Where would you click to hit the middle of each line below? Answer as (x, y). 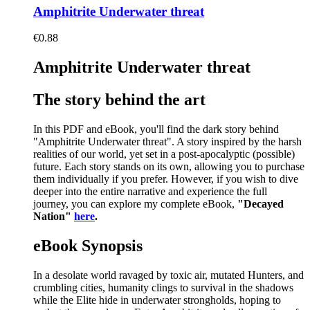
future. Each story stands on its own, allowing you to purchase (169, 166)
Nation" (54, 216)
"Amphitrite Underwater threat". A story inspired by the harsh (167, 142)
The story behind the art (119, 100)
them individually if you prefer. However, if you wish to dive (166, 179)
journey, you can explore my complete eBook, (135, 204)
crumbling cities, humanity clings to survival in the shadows (163, 287)
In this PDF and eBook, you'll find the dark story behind (156, 129)
